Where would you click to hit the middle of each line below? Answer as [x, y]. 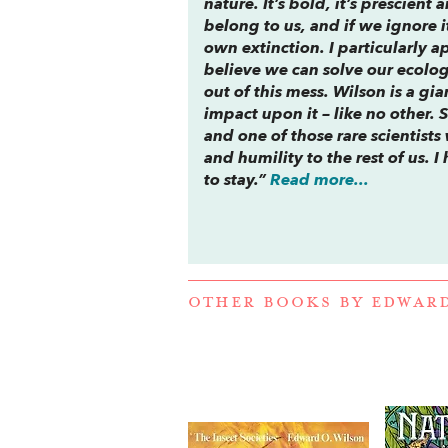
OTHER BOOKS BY [279, 303]
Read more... [320, 180]
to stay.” [237, 180]
